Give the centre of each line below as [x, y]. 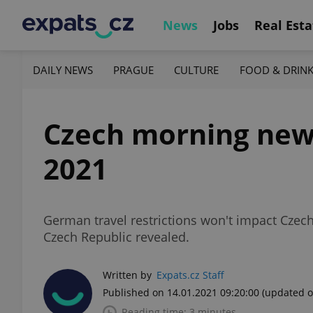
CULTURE [197, 70]
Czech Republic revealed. [116, 237]
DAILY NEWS [63, 70]
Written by [127, 275]
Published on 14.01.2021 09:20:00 [181, 292]
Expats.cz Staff [190, 275]
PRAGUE [134, 70]
